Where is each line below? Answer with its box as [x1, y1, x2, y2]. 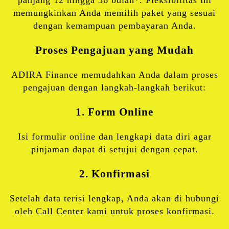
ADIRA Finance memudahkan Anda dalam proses [11, 69, 218, 80]
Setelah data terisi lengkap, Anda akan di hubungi [10, 193, 219, 203]
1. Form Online [76, 105, 153, 118]
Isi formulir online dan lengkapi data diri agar [17, 131, 212, 142]
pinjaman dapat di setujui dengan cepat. [31, 144, 198, 154]
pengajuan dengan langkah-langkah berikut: [23, 82, 206, 93]
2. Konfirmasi [79, 167, 150, 180]
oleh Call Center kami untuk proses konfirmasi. [14, 205, 215, 216]
